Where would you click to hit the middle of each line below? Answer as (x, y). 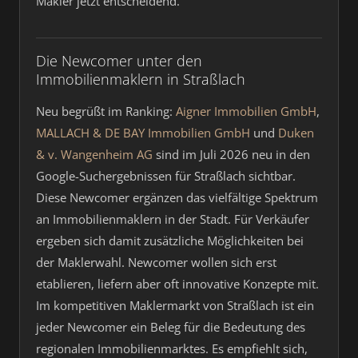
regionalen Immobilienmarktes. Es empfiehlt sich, (172, 348)
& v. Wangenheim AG (94, 154)
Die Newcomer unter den (119, 60)
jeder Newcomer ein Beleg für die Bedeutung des (171, 327)
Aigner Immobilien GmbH (246, 111)
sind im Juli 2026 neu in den (231, 154)
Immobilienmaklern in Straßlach (141, 79)
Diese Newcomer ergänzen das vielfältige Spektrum (177, 197)
